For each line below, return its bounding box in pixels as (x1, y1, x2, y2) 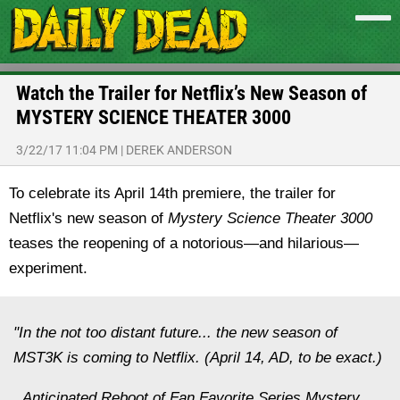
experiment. (9, 260, 87, 277)
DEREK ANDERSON (126, 143, 232, 157)
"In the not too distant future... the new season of (13, 324, 337, 341)
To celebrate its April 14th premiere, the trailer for (9, 185, 336, 202)
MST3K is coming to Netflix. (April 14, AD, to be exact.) (13, 349, 382, 366)
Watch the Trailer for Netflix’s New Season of (16, 82, 367, 104)
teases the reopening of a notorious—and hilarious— (9, 235, 359, 252)
